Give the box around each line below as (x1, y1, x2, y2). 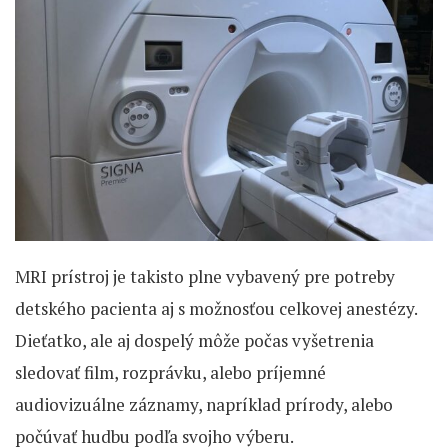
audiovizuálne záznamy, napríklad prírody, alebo (15, 393, 393, 416)
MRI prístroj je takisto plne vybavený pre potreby (15, 265, 395, 288)
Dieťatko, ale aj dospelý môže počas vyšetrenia (15, 329, 374, 352)
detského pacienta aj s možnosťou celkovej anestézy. (15, 297, 417, 320)
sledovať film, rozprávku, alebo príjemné (15, 361, 326, 384)
